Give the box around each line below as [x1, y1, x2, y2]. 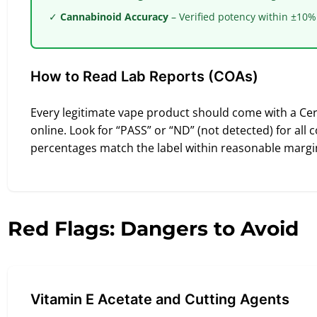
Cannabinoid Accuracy [60, 10, 168, 23]
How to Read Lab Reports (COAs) [30, 68, 258, 85]
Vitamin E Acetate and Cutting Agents [30, 291, 289, 308]
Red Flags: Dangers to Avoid [8, 217, 299, 241]
